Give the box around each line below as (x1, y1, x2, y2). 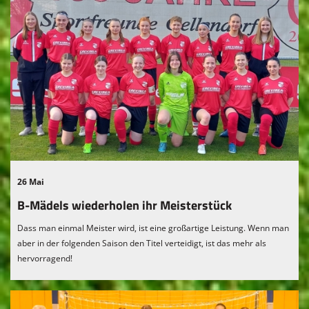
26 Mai (17, 175, 44, 188)
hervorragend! (17, 252, 72, 264)
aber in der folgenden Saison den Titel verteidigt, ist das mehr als (17, 237, 266, 249)
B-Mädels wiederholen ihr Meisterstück (17, 195, 232, 215)
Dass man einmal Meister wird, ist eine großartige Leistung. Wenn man (17, 221, 289, 234)
